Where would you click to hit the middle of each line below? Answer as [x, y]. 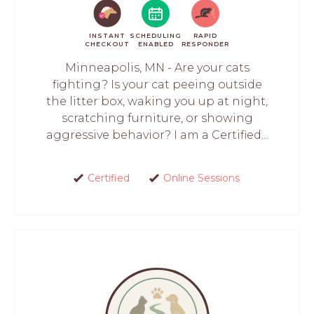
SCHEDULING [156, 36]
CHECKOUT [107, 44]
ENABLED [156, 44]
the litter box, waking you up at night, [157, 102]
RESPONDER [205, 44]
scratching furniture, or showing [157, 118]
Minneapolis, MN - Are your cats [157, 68]
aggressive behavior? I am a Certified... [157, 135]
